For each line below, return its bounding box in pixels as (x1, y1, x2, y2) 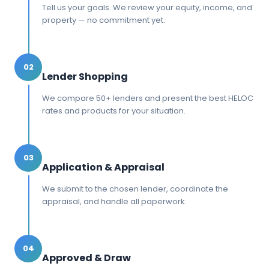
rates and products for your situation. (42, 104, 186, 116)
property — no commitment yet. (42, 14, 165, 26)
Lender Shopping (42, 69, 128, 83)
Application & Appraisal (42, 160, 165, 174)
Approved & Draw (42, 250, 131, 265)
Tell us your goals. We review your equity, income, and (42, 1, 252, 13)
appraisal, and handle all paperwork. (42, 195, 187, 207)
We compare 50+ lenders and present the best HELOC (42, 92, 253, 104)
